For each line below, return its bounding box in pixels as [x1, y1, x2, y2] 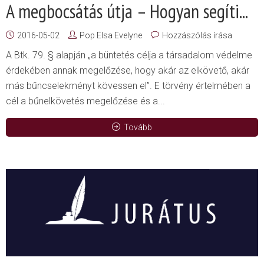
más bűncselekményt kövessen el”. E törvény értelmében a [6, 80, 250, 92]
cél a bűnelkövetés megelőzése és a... [6, 95, 165, 107]
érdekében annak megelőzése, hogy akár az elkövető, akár [6, 65, 249, 77]
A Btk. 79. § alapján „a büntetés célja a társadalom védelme [6, 49, 252, 61]
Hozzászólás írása [162, 31, 232, 41]
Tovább [124, 123, 152, 133]
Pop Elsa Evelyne [80, 31, 142, 41]
